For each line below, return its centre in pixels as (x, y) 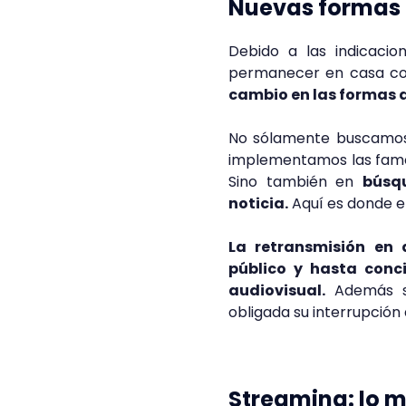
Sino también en (295, 182)
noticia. (258, 203)
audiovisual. (277, 290)
